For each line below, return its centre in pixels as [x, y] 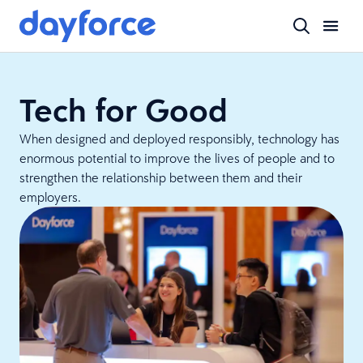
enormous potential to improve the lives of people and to [177, 158]
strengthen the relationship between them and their [161, 177]
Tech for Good [124, 110]
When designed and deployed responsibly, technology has [179, 139]
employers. [50, 197]
